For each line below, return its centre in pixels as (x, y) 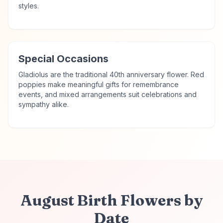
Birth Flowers (129, 200)
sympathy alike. (44, 104)
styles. (29, 6)
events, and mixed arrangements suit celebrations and (108, 94)
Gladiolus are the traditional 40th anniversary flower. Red (111, 74)
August (47, 200)
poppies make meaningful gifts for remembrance (99, 84)
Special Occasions (63, 59)
